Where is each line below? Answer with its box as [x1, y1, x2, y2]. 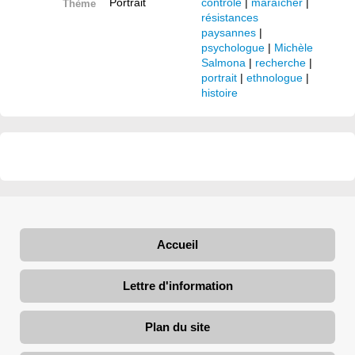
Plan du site [145, 320, 210, 334]
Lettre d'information [122, 279, 233, 293]
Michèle [274, 41, 313, 55]
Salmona [201, 56, 246, 70]
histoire [201, 86, 238, 100]
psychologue [201, 41, 265, 55]
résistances [201, 11, 258, 25]
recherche [255, 56, 306, 70]
